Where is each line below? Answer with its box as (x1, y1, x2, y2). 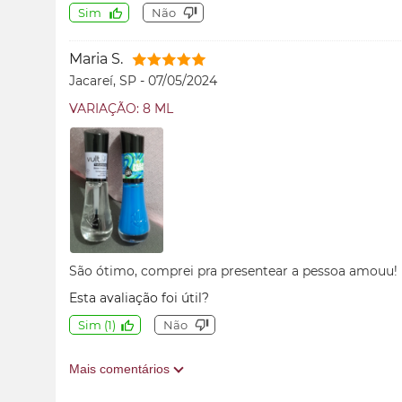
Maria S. (69, 50, 123, 67)
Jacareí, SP (69, 73, 140, 89)
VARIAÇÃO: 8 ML (69, 100, 173, 117)
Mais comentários (69, 362, 173, 376)
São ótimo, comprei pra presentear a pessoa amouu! (69, 263, 398, 279)
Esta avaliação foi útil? (69, 290, 209, 306)
